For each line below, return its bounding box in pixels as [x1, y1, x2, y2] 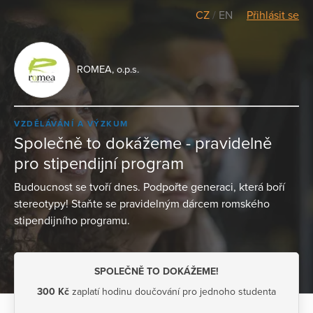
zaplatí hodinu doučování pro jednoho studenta [69, 285, 276, 298]
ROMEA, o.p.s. [77, 64, 139, 75]
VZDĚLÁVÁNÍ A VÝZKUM [14, 119, 129, 129]
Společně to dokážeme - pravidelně [14, 133, 272, 154]
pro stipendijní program [14, 153, 184, 174]
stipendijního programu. [14, 213, 130, 228]
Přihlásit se [247, 8, 299, 22]
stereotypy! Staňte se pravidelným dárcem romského [14, 196, 270, 211]
